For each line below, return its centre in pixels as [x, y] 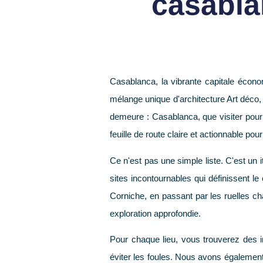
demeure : [131, 117]
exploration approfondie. [155, 213]
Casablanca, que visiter [197, 117]
